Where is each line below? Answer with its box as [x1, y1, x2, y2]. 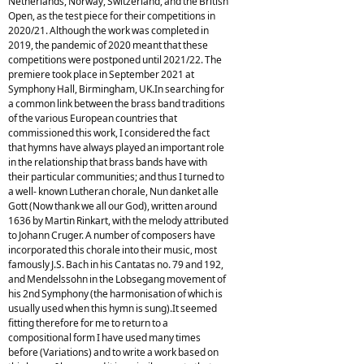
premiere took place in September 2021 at [8, 67, 194, 81]
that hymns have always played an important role [8, 140, 224, 154]
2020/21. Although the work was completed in [8, 23, 209, 37]
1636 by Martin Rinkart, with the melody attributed [8, 213, 228, 227]
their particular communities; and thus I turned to [8, 169, 224, 184]
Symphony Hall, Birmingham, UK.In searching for [8, 81, 224, 96]
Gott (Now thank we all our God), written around [8, 198, 217, 213]
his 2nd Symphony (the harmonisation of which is [8, 286, 223, 301]
